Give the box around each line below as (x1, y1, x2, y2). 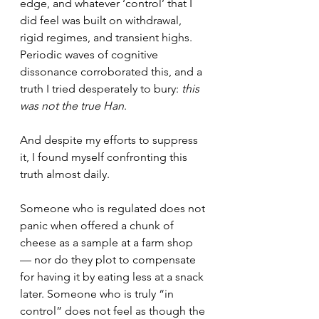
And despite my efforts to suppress (20, 133, 201, 147)
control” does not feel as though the (20, 304, 208, 318)
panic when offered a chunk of (20, 219, 177, 232)
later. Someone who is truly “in (20, 287, 177, 300)
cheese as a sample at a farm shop (20, 236, 196, 249)
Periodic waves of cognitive (20, 48, 161, 61)
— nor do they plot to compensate (20, 253, 199, 266)
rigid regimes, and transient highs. (20, 31, 195, 44)
